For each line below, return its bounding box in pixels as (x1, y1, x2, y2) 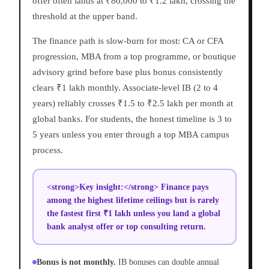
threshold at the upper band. (32, 11, 138, 22)
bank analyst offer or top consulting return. (46, 222, 206, 231)
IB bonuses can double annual (118, 258, 219, 267)
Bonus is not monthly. (37, 258, 116, 267)
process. (32, 145, 63, 156)
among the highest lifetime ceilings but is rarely (46, 195, 219, 205)
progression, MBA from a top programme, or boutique (32, 52, 236, 62)
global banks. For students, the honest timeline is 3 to (32, 114, 232, 124)
